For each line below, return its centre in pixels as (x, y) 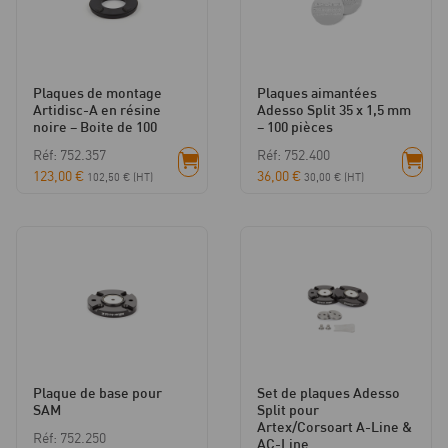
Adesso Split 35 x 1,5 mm (334, 109)
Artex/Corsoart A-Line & (334, 427)
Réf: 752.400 (293, 154)
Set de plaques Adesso (328, 393)
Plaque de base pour (97, 393)
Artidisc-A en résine (97, 109)
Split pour (288, 410)
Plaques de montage (97, 92)
